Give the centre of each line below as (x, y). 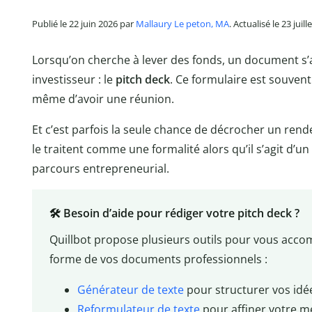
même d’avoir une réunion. (103, 99)
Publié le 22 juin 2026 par (84, 24)
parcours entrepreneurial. (101, 168)
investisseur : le (74, 79)
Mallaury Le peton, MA (182, 24)
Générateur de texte (130, 290)
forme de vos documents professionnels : (158, 259)
